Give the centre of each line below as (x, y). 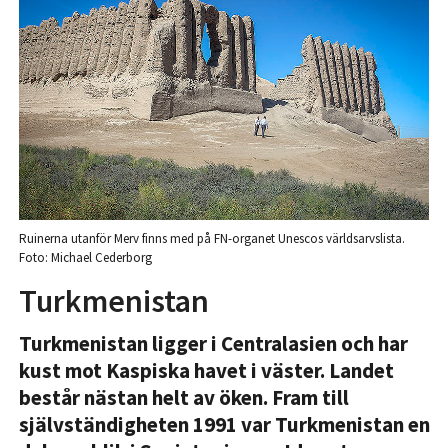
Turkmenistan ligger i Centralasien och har (213, 344)
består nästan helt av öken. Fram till (183, 398)
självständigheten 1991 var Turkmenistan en (224, 425)
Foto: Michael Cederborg (85, 258)
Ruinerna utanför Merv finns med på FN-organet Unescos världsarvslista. (211, 239)
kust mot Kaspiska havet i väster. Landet (206, 371)
